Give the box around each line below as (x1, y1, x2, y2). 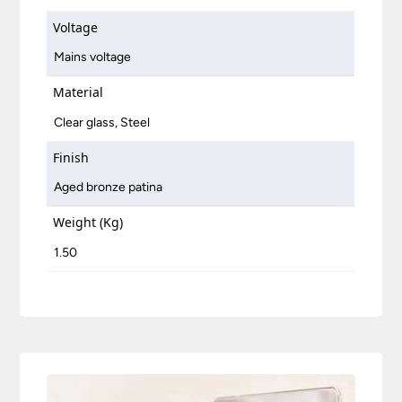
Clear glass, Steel (54, 114, 151, 130)
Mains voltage (54, 49, 132, 66)
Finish (53, 148, 90, 166)
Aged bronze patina (54, 179, 163, 196)
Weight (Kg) (53, 214, 124, 232)
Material (53, 83, 104, 101)
